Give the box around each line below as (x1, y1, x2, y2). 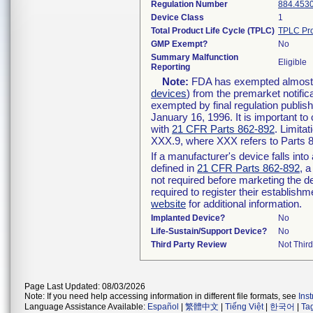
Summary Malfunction (151, 52, 238, 62)
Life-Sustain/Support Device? (151, 226, 267, 236)
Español (147, 302, 179, 312)
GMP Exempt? (151, 39, 208, 49)
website (151, 198, 186, 210)
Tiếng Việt (225, 302, 263, 312)
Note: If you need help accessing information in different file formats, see (24, 291, 298, 301)
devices (151, 87, 187, 99)
